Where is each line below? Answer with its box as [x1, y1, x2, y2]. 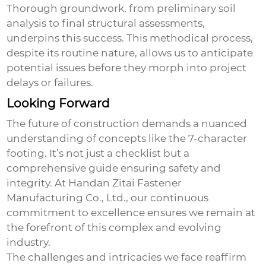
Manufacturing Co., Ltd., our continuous [7, 192, 209, 204]
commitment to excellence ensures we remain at [7, 207, 256, 219]
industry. [7, 236, 51, 249]
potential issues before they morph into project [7, 62, 247, 74]
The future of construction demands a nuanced [7, 118, 248, 130]
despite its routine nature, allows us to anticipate [7, 47, 254, 59]
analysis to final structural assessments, [7, 17, 205, 30]
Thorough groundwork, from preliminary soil [7, 2, 236, 15]
